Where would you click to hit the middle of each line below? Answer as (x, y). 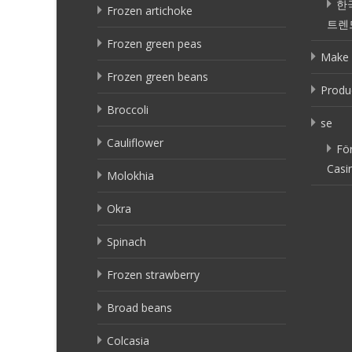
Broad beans (139, 307)
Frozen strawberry (153, 274)
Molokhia (130, 175)
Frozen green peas (154, 43)
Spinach (126, 241)
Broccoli (128, 109)
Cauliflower (135, 142)
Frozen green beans (158, 76)
